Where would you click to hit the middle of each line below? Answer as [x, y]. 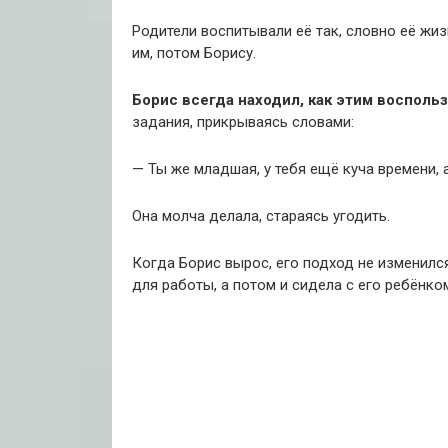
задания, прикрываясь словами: [243, 122]
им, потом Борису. [194, 53]
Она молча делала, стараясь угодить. [261, 216]
